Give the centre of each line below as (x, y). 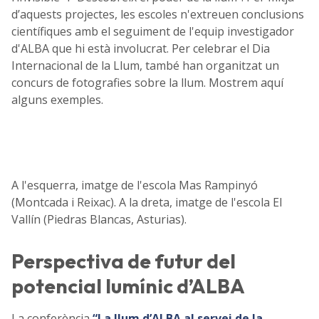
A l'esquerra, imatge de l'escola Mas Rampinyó (135, 185)
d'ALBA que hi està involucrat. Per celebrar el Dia (141, 49)
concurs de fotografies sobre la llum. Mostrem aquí (147, 83)
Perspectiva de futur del (124, 261)
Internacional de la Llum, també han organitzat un (145, 66)
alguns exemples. (57, 100)
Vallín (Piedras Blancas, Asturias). (99, 220)
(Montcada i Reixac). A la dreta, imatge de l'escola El (147, 203)
